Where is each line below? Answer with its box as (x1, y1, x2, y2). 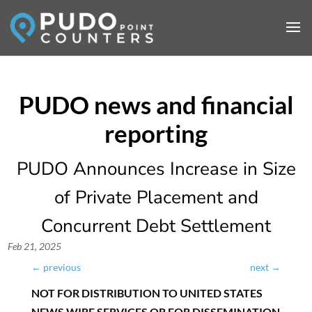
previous (42, 261, 81, 273)
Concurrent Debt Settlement (41, 214, 271, 238)
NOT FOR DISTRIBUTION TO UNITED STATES (31, 286, 263, 299)
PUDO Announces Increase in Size (16, 157, 296, 181)
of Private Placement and (54, 185, 258, 210)
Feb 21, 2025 (8, 240, 62, 252)
